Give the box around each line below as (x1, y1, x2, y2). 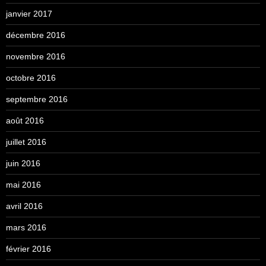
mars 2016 (6, 222, 46, 232)
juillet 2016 (6, 137, 46, 147)
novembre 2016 (6, 51, 65, 61)
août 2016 (6, 115, 44, 125)
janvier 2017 (6, 8, 52, 18)
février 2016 (6, 243, 51, 254)
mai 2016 (6, 179, 41, 189)
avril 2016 (6, 201, 43, 211)
